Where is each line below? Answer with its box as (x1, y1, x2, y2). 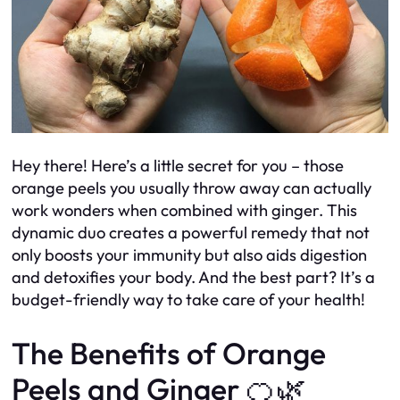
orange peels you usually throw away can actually (12, 178, 371, 199)
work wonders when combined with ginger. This (12, 200, 357, 221)
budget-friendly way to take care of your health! (12, 289, 365, 311)
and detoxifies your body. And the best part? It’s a (12, 267, 375, 288)
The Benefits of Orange (12, 334, 326, 373)
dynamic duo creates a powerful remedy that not (12, 222, 370, 244)
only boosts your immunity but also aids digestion (12, 245, 367, 266)
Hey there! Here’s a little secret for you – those (12, 155, 344, 177)
